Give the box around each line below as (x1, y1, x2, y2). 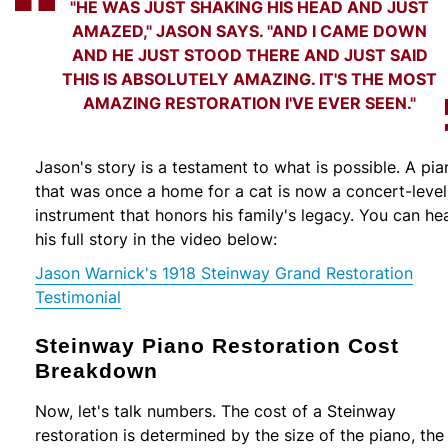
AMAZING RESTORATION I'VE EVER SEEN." (83, 91, 417, 115)
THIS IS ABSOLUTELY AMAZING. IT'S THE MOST (62, 67, 438, 91)
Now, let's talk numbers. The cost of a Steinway (35, 399, 396, 422)
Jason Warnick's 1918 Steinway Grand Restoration (35, 262, 413, 285)
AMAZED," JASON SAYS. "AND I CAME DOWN (72, 19, 428, 43)
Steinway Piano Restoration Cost (35, 333, 399, 357)
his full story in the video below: (35, 228, 277, 251)
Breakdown (35, 358, 158, 382)
